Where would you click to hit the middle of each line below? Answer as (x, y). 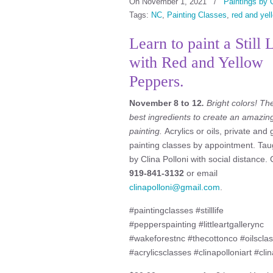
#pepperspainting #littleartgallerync (197, 224)
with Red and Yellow (196, 62)
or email (201, 173)
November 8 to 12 (165, 103)
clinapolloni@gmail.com (175, 187)
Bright (218, 103)
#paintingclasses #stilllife (176, 210)
